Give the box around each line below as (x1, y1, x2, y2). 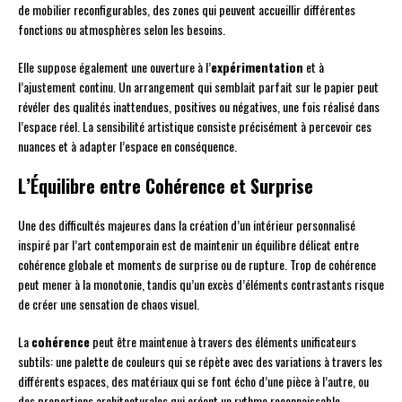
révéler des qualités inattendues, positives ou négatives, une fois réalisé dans (18, 97, 380, 117)
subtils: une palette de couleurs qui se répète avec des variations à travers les (18, 352, 382, 371)
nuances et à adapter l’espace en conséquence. (18, 136, 237, 156)
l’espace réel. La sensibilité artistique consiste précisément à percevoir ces (18, 117, 371, 136)
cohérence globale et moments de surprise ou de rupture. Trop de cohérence (18, 255, 376, 275)
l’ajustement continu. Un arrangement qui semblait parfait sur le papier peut (18, 77, 379, 97)
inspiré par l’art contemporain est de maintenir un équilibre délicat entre (18, 235, 359, 255)
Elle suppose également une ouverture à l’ (18, 57, 211, 77)
